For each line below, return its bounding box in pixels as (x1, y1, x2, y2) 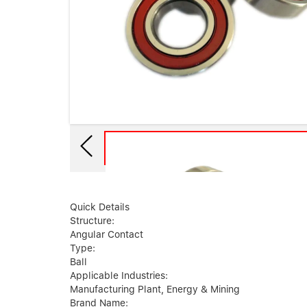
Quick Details (70, 201, 130, 213)
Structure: (70, 215, 114, 227)
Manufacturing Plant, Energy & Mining (70, 284, 240, 295)
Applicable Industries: (70, 270, 168, 282)
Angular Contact (70, 229, 143, 241)
